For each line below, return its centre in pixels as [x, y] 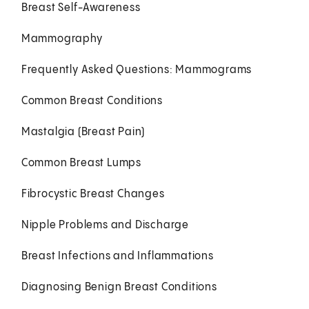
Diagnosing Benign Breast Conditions [119, 287]
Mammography [62, 39]
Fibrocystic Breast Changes [93, 194]
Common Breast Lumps [81, 163]
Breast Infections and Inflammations [117, 256]
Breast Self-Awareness [81, 8]
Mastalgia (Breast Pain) [83, 132]
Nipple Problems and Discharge [105, 225]
